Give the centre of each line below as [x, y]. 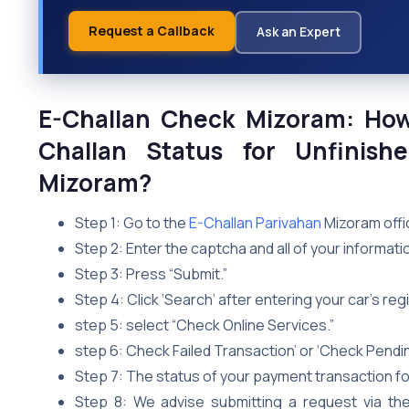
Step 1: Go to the [132, 222]
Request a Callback [152, 30]
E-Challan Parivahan [255, 222]
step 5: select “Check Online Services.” [204, 325]
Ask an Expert [298, 32]
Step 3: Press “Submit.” [151, 273]
